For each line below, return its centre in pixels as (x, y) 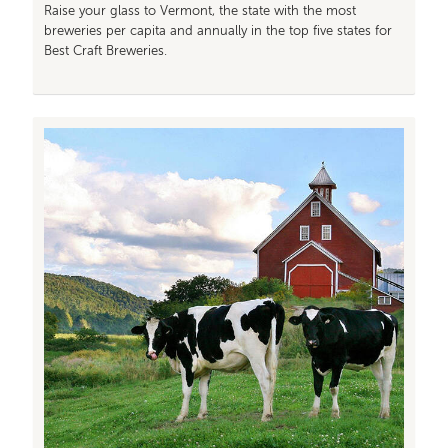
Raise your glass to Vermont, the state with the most (200, 12)
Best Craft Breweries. (106, 52)
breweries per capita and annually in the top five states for (218, 32)
